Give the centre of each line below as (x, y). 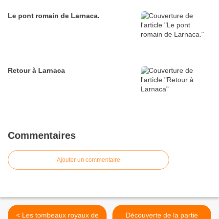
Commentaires (42, 136)
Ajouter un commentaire (88, 160)
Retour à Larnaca (36, 71)
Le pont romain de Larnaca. (54, 16)
